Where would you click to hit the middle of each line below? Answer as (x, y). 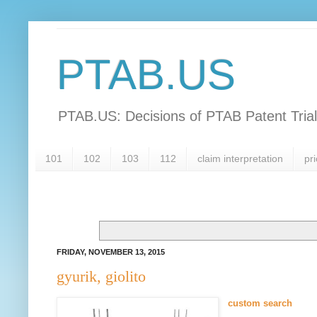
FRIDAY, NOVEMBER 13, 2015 (111, 252)
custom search (260, 304)
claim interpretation (240, 159)
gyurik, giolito (101, 277)
